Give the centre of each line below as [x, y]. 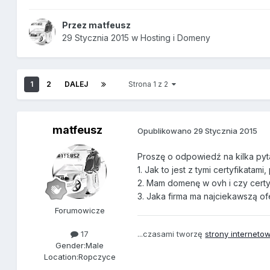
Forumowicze [80, 211]
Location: [61, 257]
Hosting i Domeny [176, 38]
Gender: [71, 246]
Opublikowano [166, 130]
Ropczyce [97, 257]
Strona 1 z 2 [150, 84]
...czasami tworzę [171, 234]
